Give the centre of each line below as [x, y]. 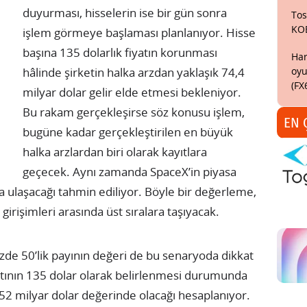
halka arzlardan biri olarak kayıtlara [115, 151]
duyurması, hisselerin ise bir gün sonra [125, 12]
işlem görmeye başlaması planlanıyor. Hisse [139, 32]
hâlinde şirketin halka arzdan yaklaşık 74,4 [134, 72]
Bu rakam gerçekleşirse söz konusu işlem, [134, 112]
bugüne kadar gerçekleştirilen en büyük [128, 132]
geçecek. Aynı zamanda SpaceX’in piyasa [130, 171]
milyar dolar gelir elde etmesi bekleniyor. [132, 92]
